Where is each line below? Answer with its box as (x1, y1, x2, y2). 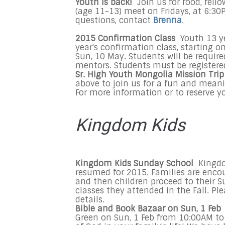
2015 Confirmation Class (75, 33, 178, 44)
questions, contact (75, 15, 153, 26)
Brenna (153, 15, 182, 26)
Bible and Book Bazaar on (75, 203, 181, 214)
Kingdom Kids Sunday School (75, 158, 196, 169)
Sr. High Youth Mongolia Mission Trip (75, 69, 224, 80)
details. (75, 194, 107, 205)
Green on (75, 212, 114, 223)
